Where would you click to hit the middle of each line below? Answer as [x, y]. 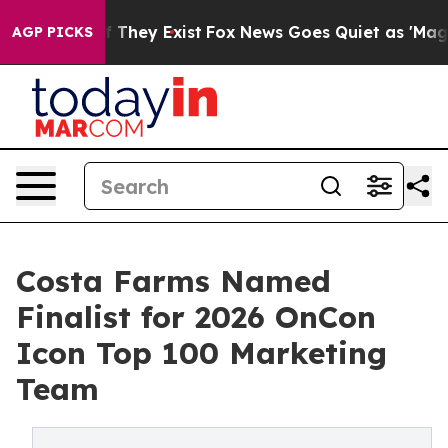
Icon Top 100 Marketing [201, 353]
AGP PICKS [52, 32]
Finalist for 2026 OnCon [196, 317]
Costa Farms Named [173, 281]
